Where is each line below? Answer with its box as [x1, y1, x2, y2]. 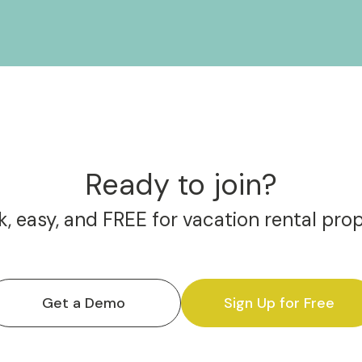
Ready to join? [85, 166, 277, 204]
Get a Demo [41, 293, 125, 313]
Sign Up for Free [223, 293, 335, 313]
